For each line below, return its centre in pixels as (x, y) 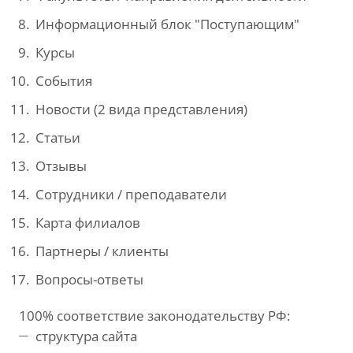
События (64, 81)
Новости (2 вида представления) (141, 109)
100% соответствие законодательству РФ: (154, 316)
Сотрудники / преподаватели (131, 194)
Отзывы (61, 166)
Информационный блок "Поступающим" (167, 24)
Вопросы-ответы (89, 279)
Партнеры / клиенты (102, 251)
